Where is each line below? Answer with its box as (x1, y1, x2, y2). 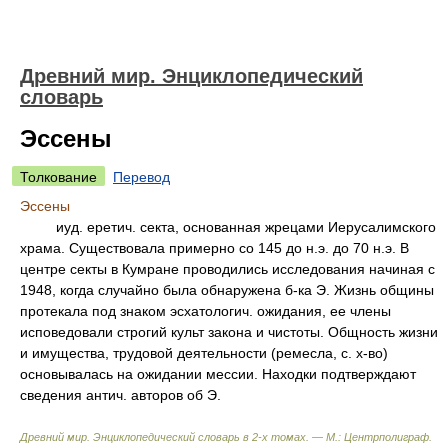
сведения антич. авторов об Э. (20, 387, 221, 403)
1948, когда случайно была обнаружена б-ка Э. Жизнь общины (20, 282, 434, 298)
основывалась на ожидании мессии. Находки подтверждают (20, 366, 416, 382)
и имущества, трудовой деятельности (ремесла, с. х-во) (20, 345, 388, 361)
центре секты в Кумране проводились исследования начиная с (20, 261, 435, 277)
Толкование (20, 169, 97, 185)
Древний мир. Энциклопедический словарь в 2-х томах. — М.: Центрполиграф (20, 431, 429, 443)
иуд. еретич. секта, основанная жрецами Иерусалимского (20, 219, 436, 235)
